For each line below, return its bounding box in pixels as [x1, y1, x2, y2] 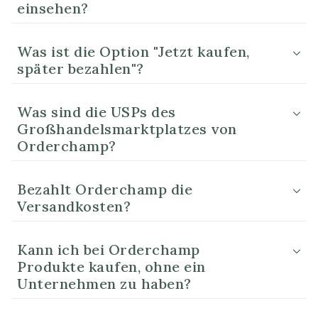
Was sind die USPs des [17, 103, 176, 121]
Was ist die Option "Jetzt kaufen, [17, 43, 250, 61]
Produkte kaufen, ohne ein [17, 258, 206, 276]
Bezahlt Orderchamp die [17, 180, 192, 199]
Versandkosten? [17, 197, 131, 216]
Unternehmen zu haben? [17, 275, 192, 293]
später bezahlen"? [17, 60, 144, 78]
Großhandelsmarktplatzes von [17, 120, 237, 138]
